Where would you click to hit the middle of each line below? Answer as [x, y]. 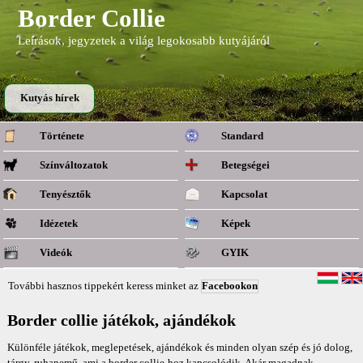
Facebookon [230, 286]
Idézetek [59, 224]
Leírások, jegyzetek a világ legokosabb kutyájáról [144, 41]
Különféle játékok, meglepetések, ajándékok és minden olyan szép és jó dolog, [179, 347]
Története [62, 136]
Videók [56, 253]
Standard [243, 136]
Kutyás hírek [49, 98]
